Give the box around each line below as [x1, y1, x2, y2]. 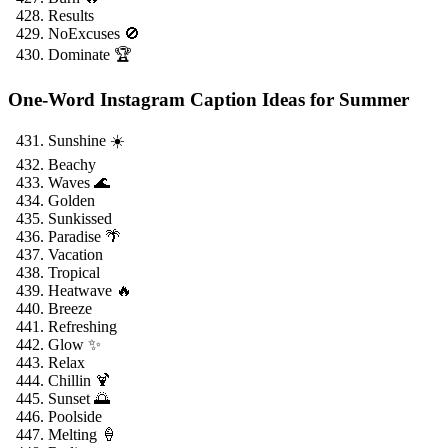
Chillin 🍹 [48, 372, 111, 390]
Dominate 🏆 [48, 45, 132, 63]
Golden [48, 192, 95, 210]
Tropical [48, 264, 100, 282]
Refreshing [48, 318, 117, 336]
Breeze [48, 300, 92, 318]
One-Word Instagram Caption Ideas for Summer [8, 88, 409, 110]
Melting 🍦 [48, 426, 117, 444]
